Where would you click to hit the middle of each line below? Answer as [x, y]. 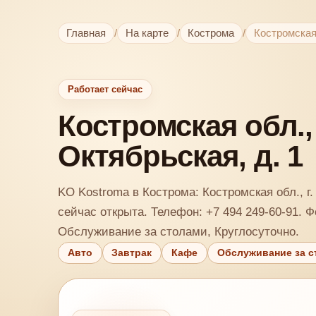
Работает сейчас [105, 90]
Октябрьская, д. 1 [180, 156]
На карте [147, 33]
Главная [86, 33]
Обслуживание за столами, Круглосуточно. [178, 231]
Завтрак [132, 253]
